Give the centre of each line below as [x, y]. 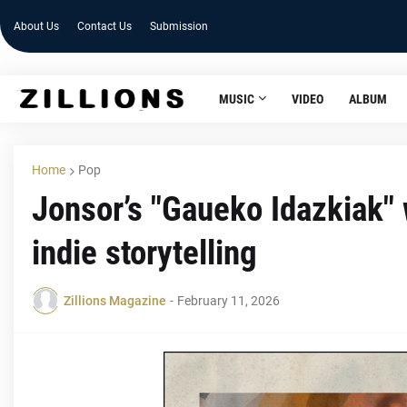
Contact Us [104, 26]
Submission [179, 26]
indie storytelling [144, 253]
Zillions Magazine [115, 300]
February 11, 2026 [228, 300]
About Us [36, 26]
